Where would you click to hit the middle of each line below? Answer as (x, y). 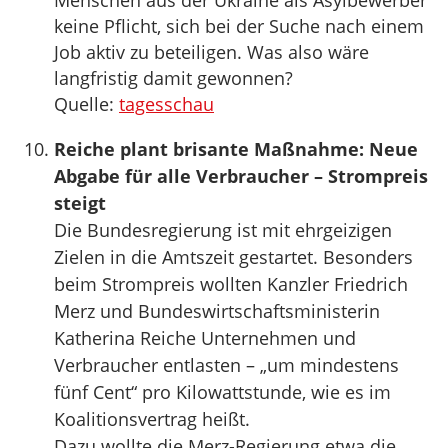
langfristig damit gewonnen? (173, 78)
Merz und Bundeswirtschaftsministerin (217, 311)
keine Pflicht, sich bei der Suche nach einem (239, 26)
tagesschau (166, 104)
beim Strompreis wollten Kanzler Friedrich (231, 284)
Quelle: (86, 104)
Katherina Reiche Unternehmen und (205, 338)
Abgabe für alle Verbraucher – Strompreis (241, 176)
